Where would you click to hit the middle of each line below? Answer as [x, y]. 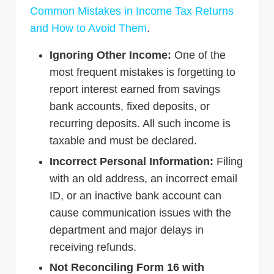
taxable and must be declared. [123, 141]
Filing [228, 161]
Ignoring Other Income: [110, 55]
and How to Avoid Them [88, 28]
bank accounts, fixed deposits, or [130, 107]
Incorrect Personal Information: [131, 161]
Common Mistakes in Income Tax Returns [132, 11]
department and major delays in [127, 230]
